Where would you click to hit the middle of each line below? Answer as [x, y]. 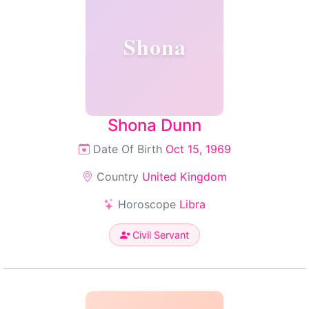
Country [118, 177]
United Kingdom [185, 177]
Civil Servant [159, 235]
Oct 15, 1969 [198, 149]
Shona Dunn [154, 125]
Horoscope [147, 204]
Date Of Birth [127, 149]
